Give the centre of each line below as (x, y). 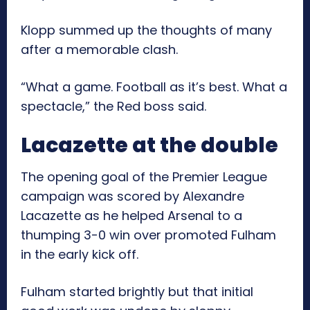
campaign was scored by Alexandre (133, 197)
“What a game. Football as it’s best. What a (154, 87)
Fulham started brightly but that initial (137, 292)
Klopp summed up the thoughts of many (146, 30)
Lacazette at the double (149, 146)
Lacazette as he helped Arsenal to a (131, 216)
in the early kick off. (80, 255)
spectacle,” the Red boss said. (113, 107)
